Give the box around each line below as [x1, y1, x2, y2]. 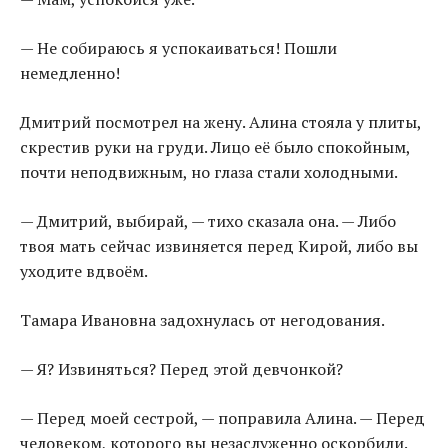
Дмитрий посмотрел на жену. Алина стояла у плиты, [20, 111, 421, 134]
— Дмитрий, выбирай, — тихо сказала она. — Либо [20, 210, 396, 233]
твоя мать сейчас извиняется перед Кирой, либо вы [20, 235, 418, 258]
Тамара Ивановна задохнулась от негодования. [20, 309, 385, 332]
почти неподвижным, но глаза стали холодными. [20, 161, 398, 184]
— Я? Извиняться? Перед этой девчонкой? [20, 358, 343, 381]
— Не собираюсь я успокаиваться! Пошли [20, 37, 337, 60]
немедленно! [20, 62, 120, 85]
